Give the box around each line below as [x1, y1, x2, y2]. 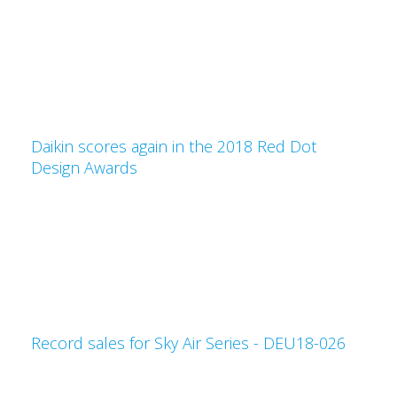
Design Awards [31, 157, 137, 178]
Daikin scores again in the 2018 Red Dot [31, 136, 316, 157]
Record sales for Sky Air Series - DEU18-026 [31, 332, 346, 354]
